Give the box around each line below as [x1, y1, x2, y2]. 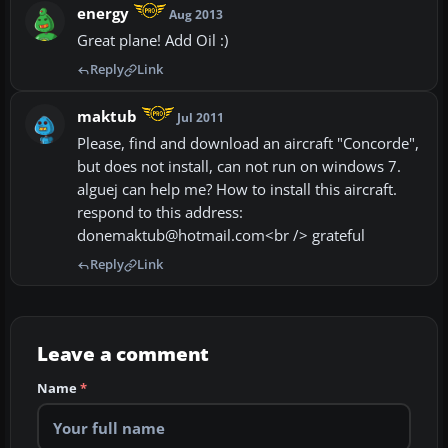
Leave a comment [37, 341, 210, 368]
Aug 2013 [169, 6, 224, 24]
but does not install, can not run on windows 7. [77, 157, 401, 177]
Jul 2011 [177, 109, 225, 127]
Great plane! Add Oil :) [77, 31, 228, 51]
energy [77, 4, 129, 24]
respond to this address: [77, 203, 243, 223]
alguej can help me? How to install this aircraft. [77, 180, 397, 200]
